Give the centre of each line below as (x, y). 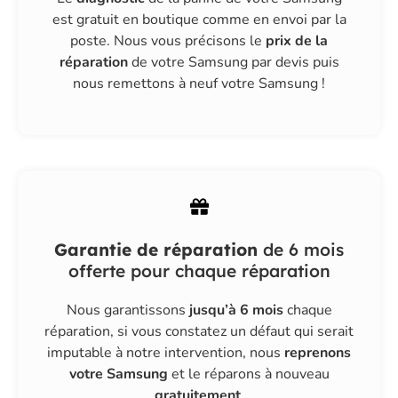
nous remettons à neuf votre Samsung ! (199, 83)
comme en (235, 19)
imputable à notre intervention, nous (166, 352)
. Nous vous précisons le (186, 40)
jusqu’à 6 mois (236, 310)
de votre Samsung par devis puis (233, 62)
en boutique (160, 19)
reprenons (318, 352)
